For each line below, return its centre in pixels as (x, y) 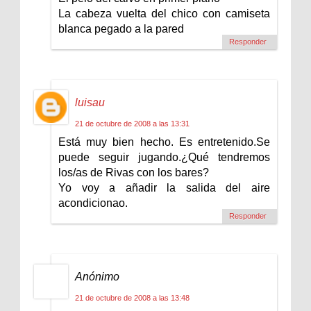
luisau (90, 102)
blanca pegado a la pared (121, 28)
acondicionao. (93, 203)
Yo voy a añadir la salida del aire (164, 187)
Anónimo (97, 276)
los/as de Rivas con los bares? (134, 172)
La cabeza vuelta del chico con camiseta (164, 13)
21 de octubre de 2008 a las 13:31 (132, 123)
